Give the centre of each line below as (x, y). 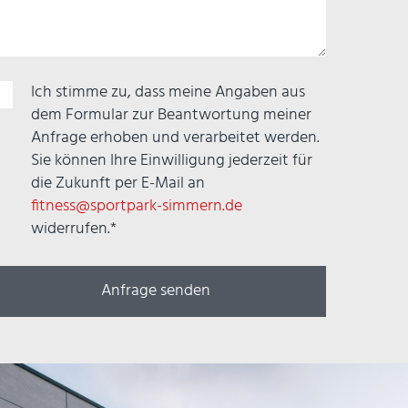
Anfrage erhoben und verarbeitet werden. (176, 138)
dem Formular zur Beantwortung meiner (172, 115)
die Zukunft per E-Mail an (118, 183)
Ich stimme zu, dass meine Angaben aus (168, 92)
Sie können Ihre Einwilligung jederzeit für (172, 160)
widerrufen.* (74, 229)
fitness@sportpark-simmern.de (137, 206)
